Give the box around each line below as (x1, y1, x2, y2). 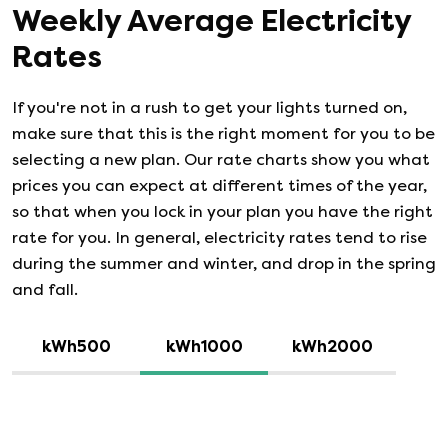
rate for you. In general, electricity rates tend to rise (12, 228, 427, 248)
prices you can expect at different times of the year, (12, 176, 427, 196)
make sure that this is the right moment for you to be (12, 124, 435, 144)
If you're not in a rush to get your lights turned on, (12, 98, 407, 118)
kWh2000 (291, 337, 373, 357)
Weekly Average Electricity (12, 3, 411, 40)
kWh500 (41, 337, 111, 357)
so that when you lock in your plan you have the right (12, 202, 433, 222)
